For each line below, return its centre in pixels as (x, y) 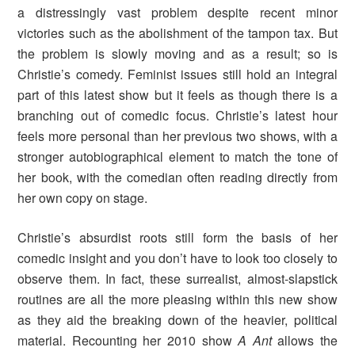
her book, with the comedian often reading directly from (177, 177)
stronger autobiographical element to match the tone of (177, 156)
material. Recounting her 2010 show (128, 340)
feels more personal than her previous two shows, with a (177, 136)
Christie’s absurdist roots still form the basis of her (177, 237)
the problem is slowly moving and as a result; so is (177, 53)
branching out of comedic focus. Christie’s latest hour (177, 115)
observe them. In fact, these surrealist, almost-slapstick (177, 278)
